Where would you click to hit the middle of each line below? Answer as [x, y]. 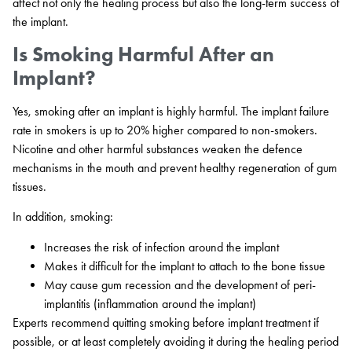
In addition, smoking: [63, 217]
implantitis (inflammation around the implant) [150, 303]
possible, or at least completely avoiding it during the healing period [176, 341]
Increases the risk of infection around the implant [161, 247]
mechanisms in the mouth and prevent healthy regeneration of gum [175, 167]
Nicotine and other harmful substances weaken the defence [158, 148]
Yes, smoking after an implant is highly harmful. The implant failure [171, 111]
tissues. [29, 186]
